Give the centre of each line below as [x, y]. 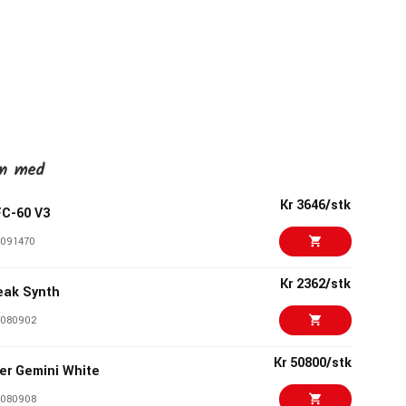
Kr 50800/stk [312, 363]
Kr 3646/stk [315, 205]
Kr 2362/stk [315, 284]
